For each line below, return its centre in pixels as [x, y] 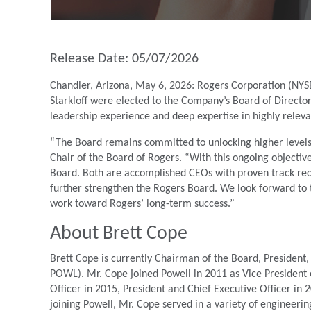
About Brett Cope [119, 234]
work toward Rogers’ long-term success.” [142, 204]
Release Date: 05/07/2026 [124, 59]
